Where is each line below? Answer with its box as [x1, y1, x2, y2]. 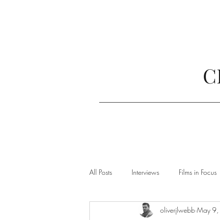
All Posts [89, 167, 112, 177]
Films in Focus [179, 167, 217, 177]
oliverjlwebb [160, 205, 195, 215]
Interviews [132, 167, 159, 177]
